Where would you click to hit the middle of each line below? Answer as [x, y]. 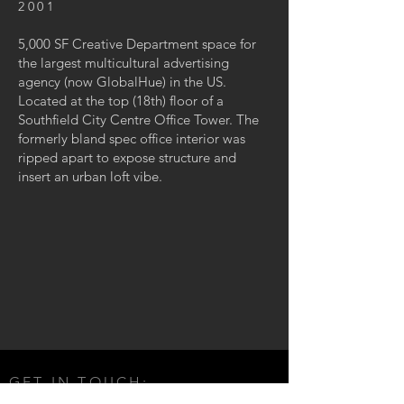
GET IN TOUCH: [79, 382]
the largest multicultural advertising [124, 63]
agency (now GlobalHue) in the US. [122, 82]
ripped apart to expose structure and [127, 157]
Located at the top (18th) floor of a [121, 101]
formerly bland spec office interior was [132, 138]
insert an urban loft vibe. [94, 176]
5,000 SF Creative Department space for [137, 44]
